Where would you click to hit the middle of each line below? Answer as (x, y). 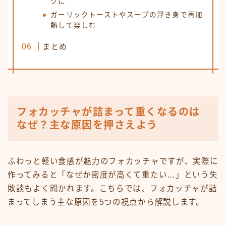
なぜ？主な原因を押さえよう (87, 125)
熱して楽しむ (74, 26)
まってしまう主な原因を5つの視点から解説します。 (106, 202)
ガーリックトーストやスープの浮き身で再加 (127, 15)
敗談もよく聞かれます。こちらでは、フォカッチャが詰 (112, 188)
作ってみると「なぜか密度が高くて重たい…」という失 (113, 175)
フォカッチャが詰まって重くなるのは (108, 112)
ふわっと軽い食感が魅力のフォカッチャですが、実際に (113, 161)
